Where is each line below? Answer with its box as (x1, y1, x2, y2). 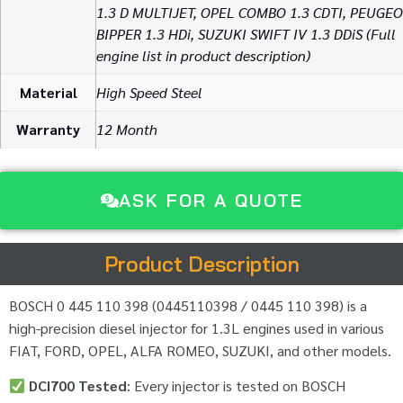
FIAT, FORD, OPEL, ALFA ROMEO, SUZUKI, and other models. (9, 340, 391, 360)
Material (19, 83, 77, 103)
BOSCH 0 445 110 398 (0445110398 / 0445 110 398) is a (9, 295, 367, 315)
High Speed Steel (96, 83, 202, 103)
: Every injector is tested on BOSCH (127, 376, 346, 396)
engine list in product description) (96, 46, 310, 66)
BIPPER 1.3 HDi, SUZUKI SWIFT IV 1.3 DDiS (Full (96, 24, 396, 44)
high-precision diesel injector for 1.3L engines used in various (9, 318, 384, 337)
